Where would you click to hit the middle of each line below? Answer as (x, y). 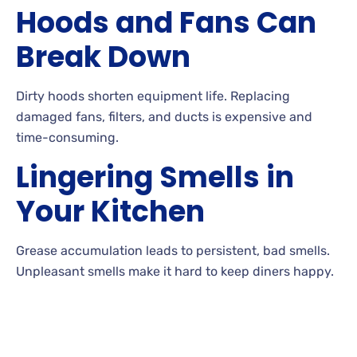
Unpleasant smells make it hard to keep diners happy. (175, 271)
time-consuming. (67, 137)
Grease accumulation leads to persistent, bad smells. (173, 250)
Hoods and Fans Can (166, 22)
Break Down (103, 57)
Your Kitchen (110, 211)
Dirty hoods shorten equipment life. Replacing (153, 96)
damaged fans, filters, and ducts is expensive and (164, 116)
